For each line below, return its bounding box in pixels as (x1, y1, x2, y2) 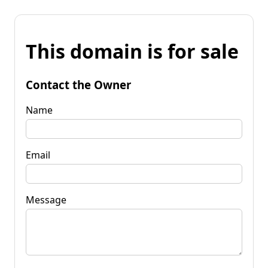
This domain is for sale (26, 38, 239, 65)
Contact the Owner (26, 77, 131, 92)
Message (26, 193, 66, 206)
